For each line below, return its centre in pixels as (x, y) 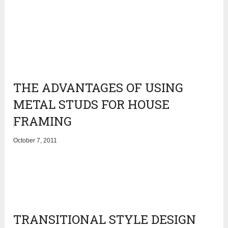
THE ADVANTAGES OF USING (98, 88)
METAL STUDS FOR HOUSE (92, 105)
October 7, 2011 (35, 141)
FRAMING (43, 121)
